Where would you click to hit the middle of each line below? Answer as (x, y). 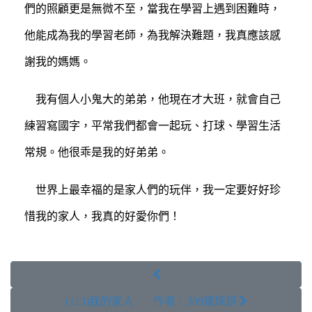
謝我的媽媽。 (58, 61)
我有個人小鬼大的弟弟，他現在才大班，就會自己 (158, 99)
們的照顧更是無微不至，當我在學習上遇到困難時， (153, 8)
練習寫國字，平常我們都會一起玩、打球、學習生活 (153, 125)
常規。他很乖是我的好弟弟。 (97, 152)
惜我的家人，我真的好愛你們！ (102, 216)
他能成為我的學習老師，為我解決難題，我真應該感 (153, 35)
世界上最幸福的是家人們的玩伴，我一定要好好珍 (158, 189)
